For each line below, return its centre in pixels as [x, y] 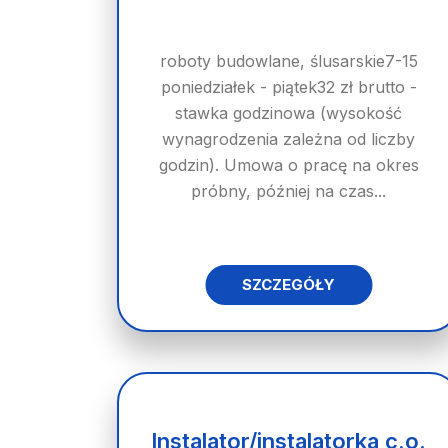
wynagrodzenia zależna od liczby [289, 139]
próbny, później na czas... [289, 191]
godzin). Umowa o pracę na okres [288, 165]
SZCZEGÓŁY [289, 284]
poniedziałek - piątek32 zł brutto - [288, 87]
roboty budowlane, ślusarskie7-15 [288, 61]
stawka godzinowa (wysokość [289, 113]
